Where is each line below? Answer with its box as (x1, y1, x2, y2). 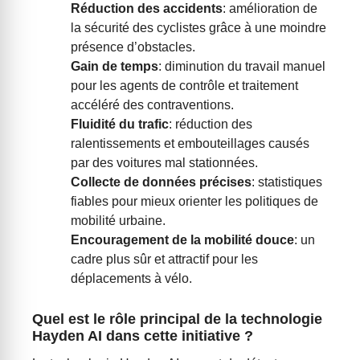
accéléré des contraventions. (71, 98, 234, 112)
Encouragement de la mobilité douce (71, 233, 294, 247)
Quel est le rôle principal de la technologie (32, 311, 322, 328)
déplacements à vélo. (71, 272, 192, 286)
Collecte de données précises (71, 175, 252, 190)
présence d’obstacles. (71, 40, 195, 55)
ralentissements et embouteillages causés (71, 137, 309, 151)
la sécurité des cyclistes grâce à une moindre (71, 21, 326, 35)
